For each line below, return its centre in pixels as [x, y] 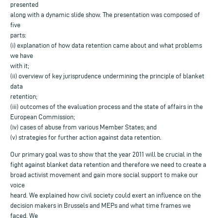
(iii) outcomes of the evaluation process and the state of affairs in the [107, 107]
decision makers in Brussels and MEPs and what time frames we [100, 205]
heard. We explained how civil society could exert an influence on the [106, 195]
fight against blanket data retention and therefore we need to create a [108, 164]
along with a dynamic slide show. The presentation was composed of [105, 15]
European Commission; [43, 117]
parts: [18, 35]
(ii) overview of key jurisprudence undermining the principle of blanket [107, 76]
